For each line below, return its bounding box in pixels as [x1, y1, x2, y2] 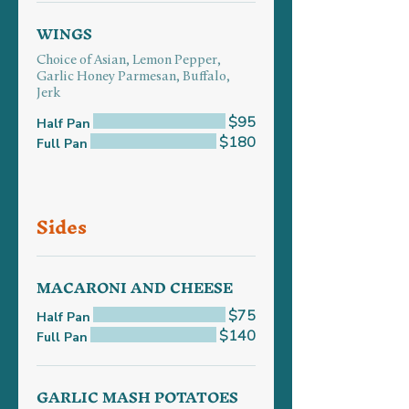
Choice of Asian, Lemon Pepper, [37, 54, 221, 68]
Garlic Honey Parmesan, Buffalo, [37, 70, 230, 84]
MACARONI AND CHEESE [37, 271, 233, 304]
